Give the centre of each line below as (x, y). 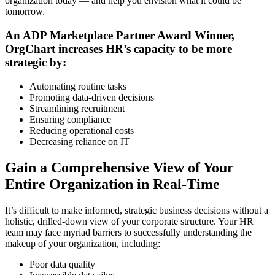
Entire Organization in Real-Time (112, 184)
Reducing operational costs (82, 130)
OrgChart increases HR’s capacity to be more (118, 49)
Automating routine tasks (78, 86)
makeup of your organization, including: (83, 243)
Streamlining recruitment (77, 108)
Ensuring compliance (70, 119)
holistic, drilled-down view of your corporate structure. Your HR (129, 221)
